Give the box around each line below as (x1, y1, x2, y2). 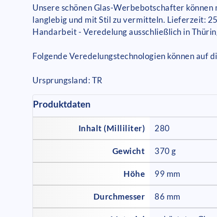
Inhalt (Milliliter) (78, 123, 145, 133)
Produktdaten (33, 98, 91, 109)
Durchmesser (93, 191, 145, 201)
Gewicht (112, 145, 145, 156)
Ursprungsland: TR (32, 75, 103, 85)
